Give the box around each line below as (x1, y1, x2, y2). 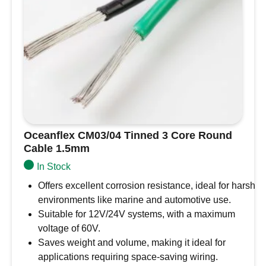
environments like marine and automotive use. (38, 195, 231, 205)
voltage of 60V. (38, 223, 100, 233)
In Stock (36, 161, 71, 172)
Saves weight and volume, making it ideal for (38, 237, 226, 248)
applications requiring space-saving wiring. (38, 252, 218, 262)
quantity (23, 12, 56, 23)
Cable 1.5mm (24, 142, 90, 154)
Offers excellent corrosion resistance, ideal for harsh (38, 180, 255, 191)
